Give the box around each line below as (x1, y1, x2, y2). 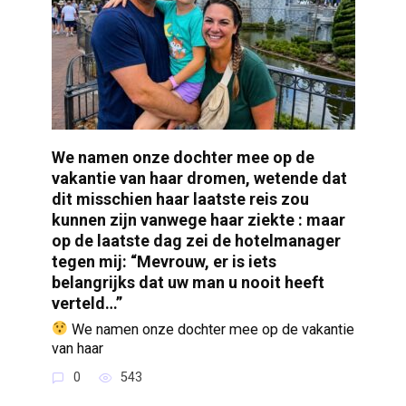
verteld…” (51, 293, 122, 313)
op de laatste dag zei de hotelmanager (51, 230, 341, 250)
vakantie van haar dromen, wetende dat (51, 168, 347, 188)
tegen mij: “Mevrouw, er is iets (51, 251, 276, 271)
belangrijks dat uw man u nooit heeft (51, 272, 324, 292)
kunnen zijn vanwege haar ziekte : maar (51, 209, 345, 229)
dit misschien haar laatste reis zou (51, 188, 309, 208)
